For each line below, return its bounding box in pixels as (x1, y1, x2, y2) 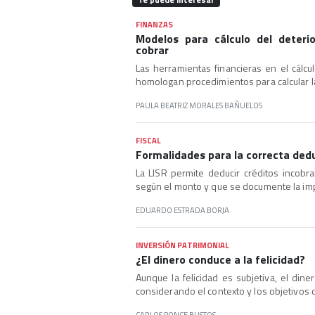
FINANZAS (135, 18, 173, 31)
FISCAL (135, 134, 160, 147)
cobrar (135, 41, 169, 59)
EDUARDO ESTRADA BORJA (135, 204, 229, 217)
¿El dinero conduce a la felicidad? (135, 251, 305, 269)
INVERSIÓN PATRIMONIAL (135, 239, 229, 252)
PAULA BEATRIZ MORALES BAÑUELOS (135, 99, 262, 112)
